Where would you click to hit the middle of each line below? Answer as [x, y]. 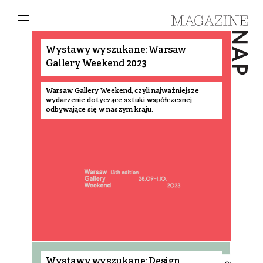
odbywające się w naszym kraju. [100, 109]
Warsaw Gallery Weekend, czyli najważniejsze [122, 91]
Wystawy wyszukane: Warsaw [116, 50]
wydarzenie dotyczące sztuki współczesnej [119, 100]
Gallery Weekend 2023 [97, 64]
